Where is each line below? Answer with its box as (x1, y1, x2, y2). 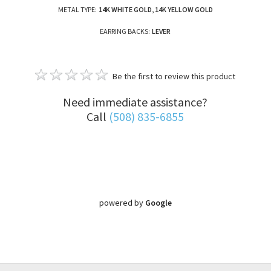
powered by (99, 197, 145, 208)
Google (145, 197, 172, 208)
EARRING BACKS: (100, 26, 151, 36)
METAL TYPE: (57, 4, 97, 14)
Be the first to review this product (113, 70, 236, 82)
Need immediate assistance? (63, 94, 208, 109)
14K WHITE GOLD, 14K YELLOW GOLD (98, 4, 213, 14)
